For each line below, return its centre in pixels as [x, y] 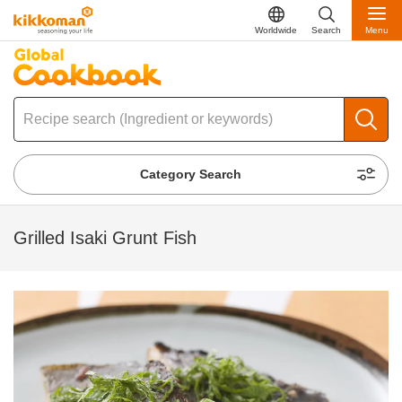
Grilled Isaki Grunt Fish [105, 238]
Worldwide [276, 30]
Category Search [191, 175]
